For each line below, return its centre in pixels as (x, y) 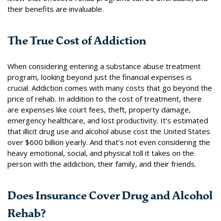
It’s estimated (184, 120)
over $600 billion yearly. (48, 142)
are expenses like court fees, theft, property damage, (99, 109)
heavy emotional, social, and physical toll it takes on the (101, 153)
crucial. (19, 88)
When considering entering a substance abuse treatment (104, 66)
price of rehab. (32, 98)
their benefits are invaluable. (55, 9)
